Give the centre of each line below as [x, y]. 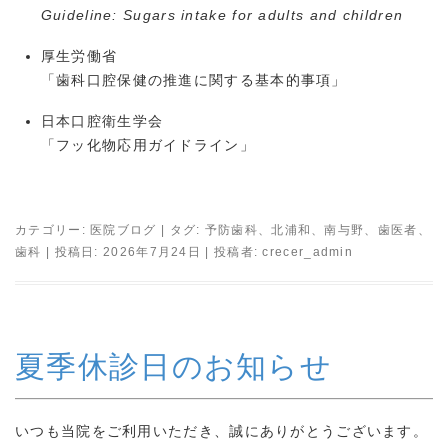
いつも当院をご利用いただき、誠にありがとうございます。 [222, 431]
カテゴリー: [53, 230]
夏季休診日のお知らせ [173, 366]
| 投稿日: [72, 252]
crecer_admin [308, 252]
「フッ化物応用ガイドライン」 [147, 145]
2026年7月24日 [152, 252]
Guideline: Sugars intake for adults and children [222, 14]
